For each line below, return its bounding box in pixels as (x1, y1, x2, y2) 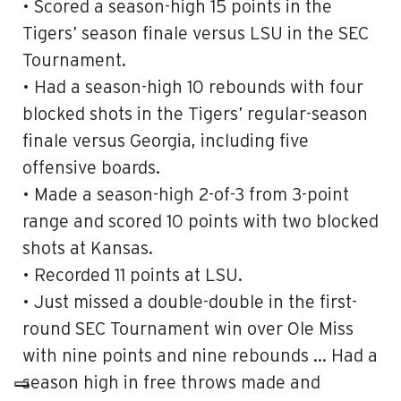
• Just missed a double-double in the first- (22, 294, 357, 311)
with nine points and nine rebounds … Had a (22, 347, 378, 365)
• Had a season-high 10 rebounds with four (22, 79, 363, 97)
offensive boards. (22, 159, 160, 177)
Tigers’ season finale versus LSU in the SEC (22, 25, 369, 43)
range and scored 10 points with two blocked (22, 213, 379, 231)
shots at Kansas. (22, 240, 153, 258)
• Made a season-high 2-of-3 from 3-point (22, 186, 349, 204)
